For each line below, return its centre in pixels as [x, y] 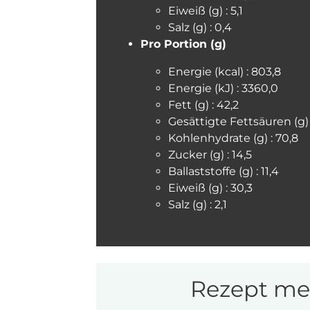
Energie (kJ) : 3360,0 [223, 88]
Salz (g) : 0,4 [200, 27]
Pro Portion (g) [183, 44]
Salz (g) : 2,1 [198, 204]
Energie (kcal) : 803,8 [225, 72]
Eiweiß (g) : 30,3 [210, 188]
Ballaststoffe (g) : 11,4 [224, 171]
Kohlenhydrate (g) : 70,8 [233, 138]
